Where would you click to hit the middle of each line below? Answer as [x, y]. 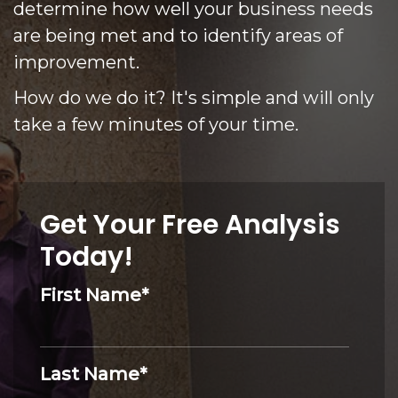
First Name [91, 295]
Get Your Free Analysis [190, 225]
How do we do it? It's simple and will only [194, 98]
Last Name [90, 374]
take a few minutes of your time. [156, 125]
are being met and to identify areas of [178, 36]
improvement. [76, 63]
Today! [87, 257]
